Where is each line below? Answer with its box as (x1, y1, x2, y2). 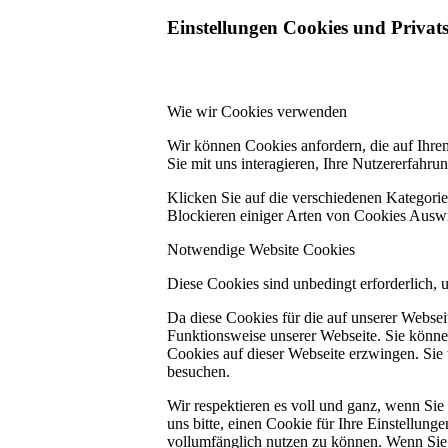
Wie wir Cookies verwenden (167, 103, 347, 121)
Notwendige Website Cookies (167, 241, 355, 259)
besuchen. (167, 363, 230, 381)
